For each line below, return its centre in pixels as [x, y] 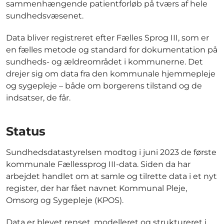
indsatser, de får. [38, 98]
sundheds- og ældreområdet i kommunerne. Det [104, 62]
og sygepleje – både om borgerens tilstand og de [104, 86]
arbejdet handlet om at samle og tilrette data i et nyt [111, 176]
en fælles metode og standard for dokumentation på [112, 50]
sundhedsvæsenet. [45, 16]
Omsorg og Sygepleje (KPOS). [65, 200]
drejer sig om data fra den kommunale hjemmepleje [111, 74]
